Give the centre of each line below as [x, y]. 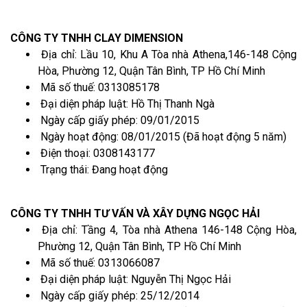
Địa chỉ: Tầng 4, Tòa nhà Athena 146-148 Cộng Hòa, [167, 230]
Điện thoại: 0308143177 [96, 153]
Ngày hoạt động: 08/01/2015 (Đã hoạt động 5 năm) [162, 136]
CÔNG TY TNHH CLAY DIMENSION [97, 38]
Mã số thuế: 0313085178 [99, 87]
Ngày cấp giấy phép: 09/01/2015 [119, 120]
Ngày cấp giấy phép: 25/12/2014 [119, 295]
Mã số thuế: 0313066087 [99, 262]
